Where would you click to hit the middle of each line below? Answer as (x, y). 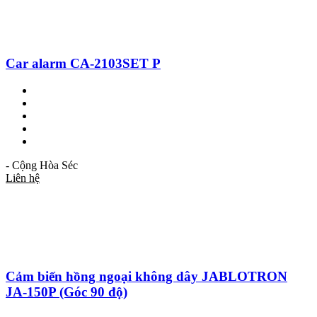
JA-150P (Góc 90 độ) (67, 292)
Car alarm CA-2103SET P (83, 63)
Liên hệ (23, 178)
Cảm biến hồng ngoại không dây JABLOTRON (146, 277)
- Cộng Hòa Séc (42, 166)
